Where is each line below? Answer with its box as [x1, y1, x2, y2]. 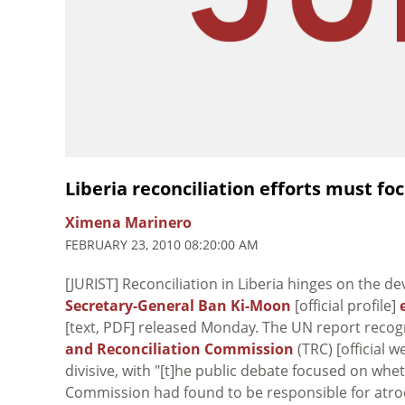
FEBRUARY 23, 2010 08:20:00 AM [65, 235, 259, 253]
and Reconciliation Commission [65, 338, 294, 359]
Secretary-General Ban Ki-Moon [65, 295, 291, 316]
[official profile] [291, 295, 400, 316]
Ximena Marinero [65, 212, 192, 232]
